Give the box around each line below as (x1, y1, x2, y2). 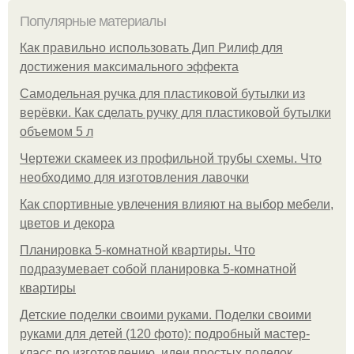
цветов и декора (20, 216, 115, 230)
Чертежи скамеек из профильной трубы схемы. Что (20, 151, 322, 165)
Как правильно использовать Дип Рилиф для (20, 40, 283, 55)
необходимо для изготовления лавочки (20, 170, 249, 184)
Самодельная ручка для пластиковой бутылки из (20, 86, 305, 100)
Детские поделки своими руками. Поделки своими (20, 307, 311, 322)
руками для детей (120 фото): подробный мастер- (20, 326, 310, 341)
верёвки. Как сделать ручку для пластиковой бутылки (20, 105, 331, 119)
